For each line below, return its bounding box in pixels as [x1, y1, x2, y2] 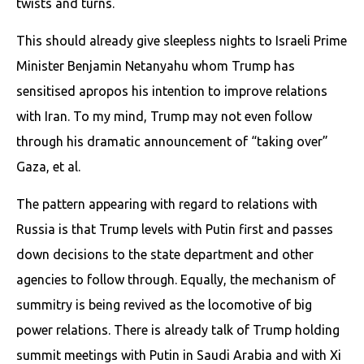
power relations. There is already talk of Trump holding [16, 322, 340, 337]
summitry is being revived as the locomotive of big [16, 297, 312, 312]
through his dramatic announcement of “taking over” [16, 133, 328, 149]
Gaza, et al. [16, 158, 80, 174]
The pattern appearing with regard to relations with [16, 196, 318, 211]
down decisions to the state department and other [16, 246, 314, 262]
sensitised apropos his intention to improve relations [16, 83, 327, 98]
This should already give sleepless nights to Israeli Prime [16, 32, 347, 48]
